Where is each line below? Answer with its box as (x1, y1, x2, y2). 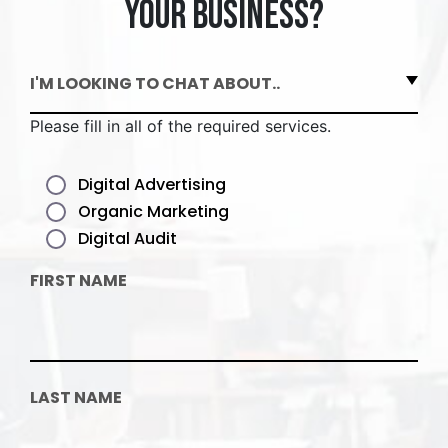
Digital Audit (78, 227, 177, 251)
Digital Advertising (78, 173, 226, 197)
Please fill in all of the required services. (30, 116, 331, 137)
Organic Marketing (78, 200, 229, 224)
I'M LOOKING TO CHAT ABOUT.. (30, 72, 280, 96)
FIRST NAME (30, 269, 127, 293)
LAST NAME (30, 386, 122, 410)
